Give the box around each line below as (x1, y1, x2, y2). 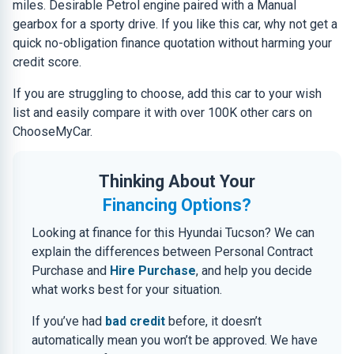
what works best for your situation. (32, 282, 222, 297)
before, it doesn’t (165, 314, 262, 329)
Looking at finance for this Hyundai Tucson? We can (32, 225, 314, 240)
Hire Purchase (110, 263, 196, 278)
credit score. (13, 55, 81, 70)
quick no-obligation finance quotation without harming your (13, 36, 332, 51)
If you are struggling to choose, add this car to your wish (13, 86, 322, 101)
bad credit (105, 314, 165, 329)
